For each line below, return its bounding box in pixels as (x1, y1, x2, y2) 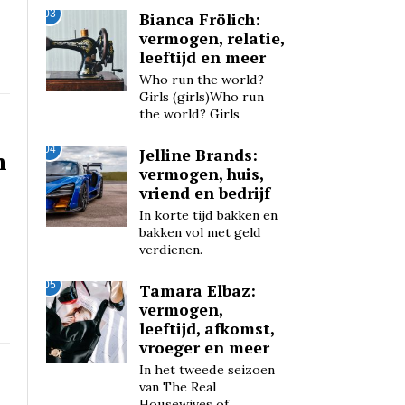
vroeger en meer (138, 337, 269, 359)
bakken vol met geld (138, 224, 261, 241)
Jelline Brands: (138, 145, 258, 166)
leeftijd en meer (138, 47, 270, 69)
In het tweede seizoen (138, 362, 275, 379)
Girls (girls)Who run (138, 89, 264, 106)
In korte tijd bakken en (138, 207, 278, 224)
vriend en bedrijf (138, 183, 270, 204)
